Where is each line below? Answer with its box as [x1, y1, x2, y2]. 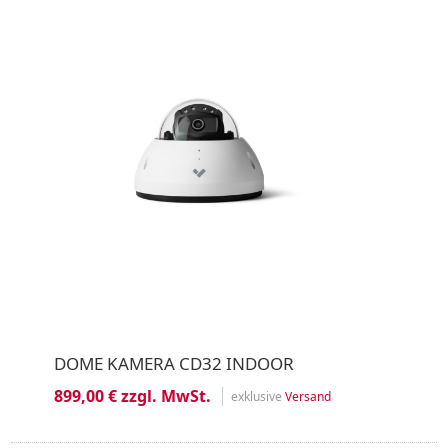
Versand [284, 387, 331, 405]
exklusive [230, 387, 285, 405]
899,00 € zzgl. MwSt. [53, 385, 211, 407]
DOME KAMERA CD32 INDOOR [53, 352, 294, 375]
